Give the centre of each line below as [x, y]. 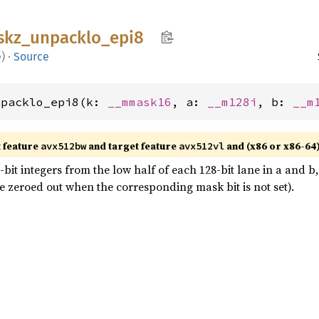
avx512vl [202, 146]
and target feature [132, 146]
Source [31, 57]
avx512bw [63, 146]
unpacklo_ [70, 38]
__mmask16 [140, 102]
